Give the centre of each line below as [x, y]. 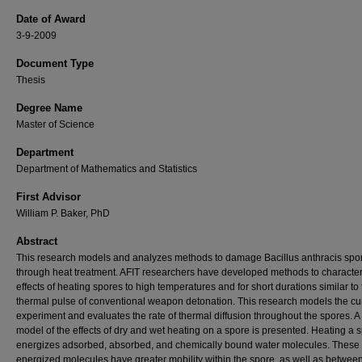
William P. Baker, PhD [63, 213]
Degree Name [49, 108]
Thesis [31, 80]
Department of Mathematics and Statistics [107, 169]
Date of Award [51, 19]
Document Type [55, 63]
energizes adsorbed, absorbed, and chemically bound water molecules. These [188, 345]
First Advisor [48, 197]
